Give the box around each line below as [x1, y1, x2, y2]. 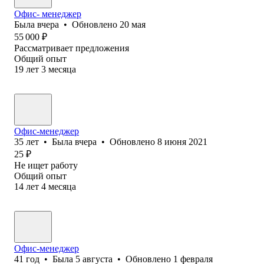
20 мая [120, 19, 146, 29]
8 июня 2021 [157, 136, 207, 147]
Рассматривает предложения [14, 42, 129, 53]
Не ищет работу [14, 160, 78, 170]
